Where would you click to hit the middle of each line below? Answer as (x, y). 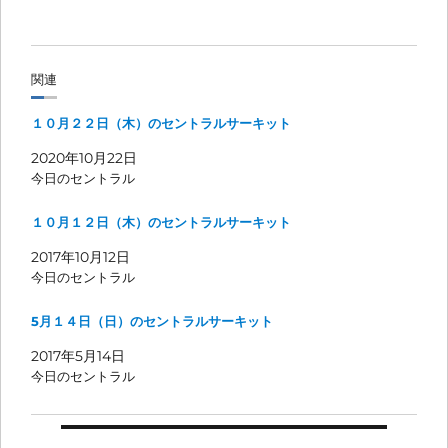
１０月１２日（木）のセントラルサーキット (161, 221)
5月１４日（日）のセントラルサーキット (152, 320)
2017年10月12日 (80, 256)
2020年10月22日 (84, 158)
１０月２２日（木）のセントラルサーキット (161, 123)
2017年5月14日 (78, 355)
